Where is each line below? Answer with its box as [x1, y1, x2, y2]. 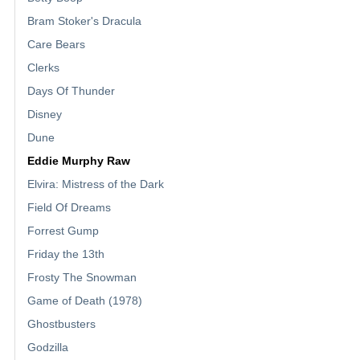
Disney [27, 108, 62, 121]
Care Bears [27, 38, 85, 51]
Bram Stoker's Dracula [27, 14, 141, 28]
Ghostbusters [27, 317, 96, 331]
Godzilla [27, 341, 68, 354]
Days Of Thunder [27, 84, 115, 98]
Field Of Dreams [27, 201, 111, 215]
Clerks [27, 61, 59, 75]
